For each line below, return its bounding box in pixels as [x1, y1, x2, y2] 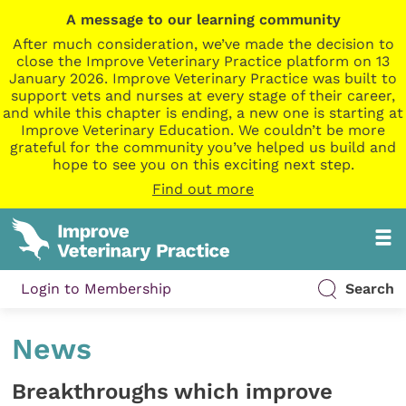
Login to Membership [21, 280, 172, 298]
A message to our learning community [65, 11, 341, 28]
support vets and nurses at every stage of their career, [11, 87, 395, 104]
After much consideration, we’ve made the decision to [12, 35, 394, 53]
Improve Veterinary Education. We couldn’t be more [21, 121, 385, 139]
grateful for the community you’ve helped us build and [10, 139, 396, 156]
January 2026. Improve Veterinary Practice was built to [9, 70, 397, 87]
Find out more [152, 180, 254, 198]
